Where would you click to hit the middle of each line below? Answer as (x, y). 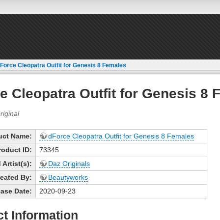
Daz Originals (69, 164)
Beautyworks (68, 178)
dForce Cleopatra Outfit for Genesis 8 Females (121, 136)
